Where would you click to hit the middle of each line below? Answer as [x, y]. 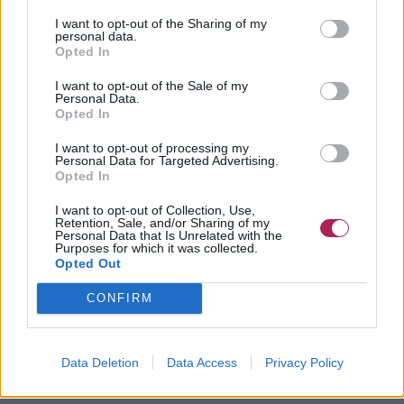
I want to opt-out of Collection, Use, [155, 210]
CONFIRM [119, 298]
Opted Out [88, 263]
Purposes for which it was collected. [156, 248]
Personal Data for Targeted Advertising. [167, 160]
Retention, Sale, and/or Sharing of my [162, 222]
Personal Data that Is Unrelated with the [169, 235]
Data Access [202, 362]
